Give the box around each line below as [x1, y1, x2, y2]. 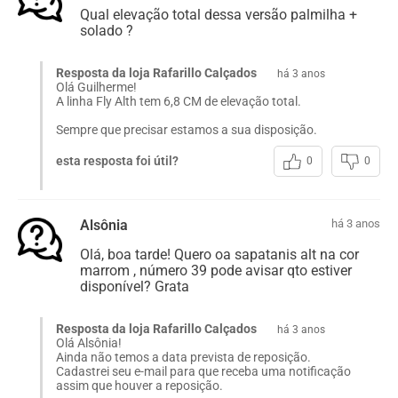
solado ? [80, 21, 133, 39]
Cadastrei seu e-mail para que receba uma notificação [56, 363, 351, 378]
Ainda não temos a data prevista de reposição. [56, 349, 311, 364]
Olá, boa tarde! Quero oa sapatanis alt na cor [80, 245, 359, 263]
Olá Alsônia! [56, 335, 122, 350]
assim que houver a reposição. [56, 378, 226, 393]
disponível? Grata [80, 277, 189, 295]
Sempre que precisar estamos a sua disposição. [56, 122, 317, 137]
